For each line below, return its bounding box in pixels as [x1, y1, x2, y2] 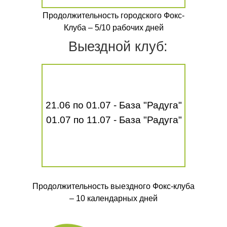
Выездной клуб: [68, 39, 168, 54]
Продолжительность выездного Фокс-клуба [32, 182, 195, 191]
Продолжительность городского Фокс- [43, 11, 184, 20]
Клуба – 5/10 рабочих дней [63, 23, 164, 32]
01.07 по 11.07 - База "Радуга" [46, 115, 182, 125]
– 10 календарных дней [69, 194, 158, 203]
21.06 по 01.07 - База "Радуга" [46, 100, 182, 110]
